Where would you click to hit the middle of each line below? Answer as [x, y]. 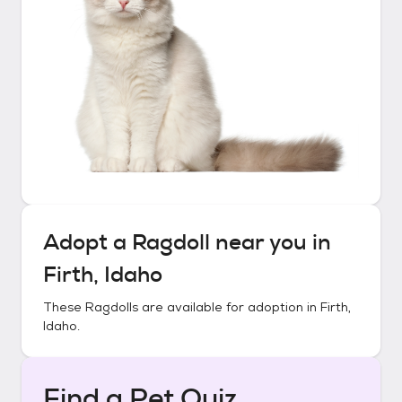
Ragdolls [112, 307]
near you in [271, 242]
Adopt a [87, 242]
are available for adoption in [229, 307]
